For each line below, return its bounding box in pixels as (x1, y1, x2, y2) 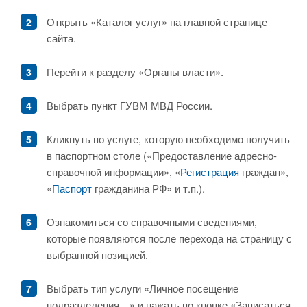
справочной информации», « (47, 164, 180, 179)
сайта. (47, 31, 76, 45)
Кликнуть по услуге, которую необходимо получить (47, 132, 290, 146)
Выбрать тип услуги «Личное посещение (47, 281, 238, 295)
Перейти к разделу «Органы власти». (47, 64, 223, 79)
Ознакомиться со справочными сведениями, (47, 214, 257, 229)
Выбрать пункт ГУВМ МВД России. (47, 98, 212, 112)
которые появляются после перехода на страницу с (47, 231, 292, 245)
